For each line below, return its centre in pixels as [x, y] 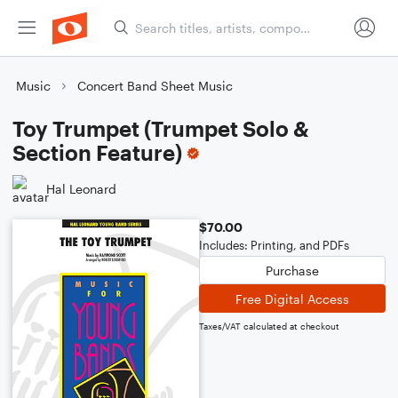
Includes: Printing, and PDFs [274, 245]
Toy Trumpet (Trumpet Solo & [161, 128]
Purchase [292, 270]
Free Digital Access [292, 298]
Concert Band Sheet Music [155, 86]
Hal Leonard [81, 188]
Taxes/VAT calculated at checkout [269, 326]
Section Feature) [97, 152]
